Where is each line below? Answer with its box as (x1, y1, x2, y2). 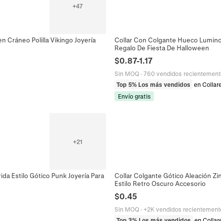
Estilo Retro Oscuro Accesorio (114, 180, 206, 187)
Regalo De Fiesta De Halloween (114, 44, 209, 52)
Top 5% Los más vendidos (116, 81, 190, 88)
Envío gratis (117, 93, 151, 100)
